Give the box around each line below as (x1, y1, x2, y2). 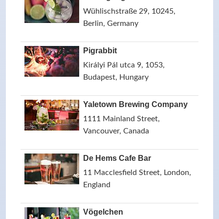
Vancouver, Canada (83, 127, 149, 135)
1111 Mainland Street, (83, 115, 160, 123)
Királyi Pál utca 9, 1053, (83, 61, 165, 69)
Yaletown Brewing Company (83, 100, 188, 109)
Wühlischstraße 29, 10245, (83, 7, 175, 15)
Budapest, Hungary (83, 73, 149, 81)
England (83, 181, 110, 189)
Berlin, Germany (83, 20, 138, 27)
